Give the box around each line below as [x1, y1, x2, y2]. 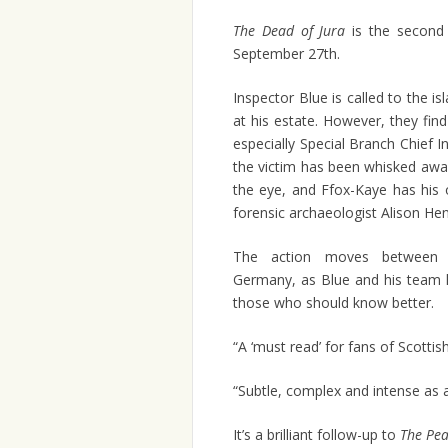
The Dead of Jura [233, 21, 346, 41]
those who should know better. [233, 293, 434, 313]
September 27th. [233, 44, 340, 64]
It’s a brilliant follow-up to [233, 425, 400, 445]
